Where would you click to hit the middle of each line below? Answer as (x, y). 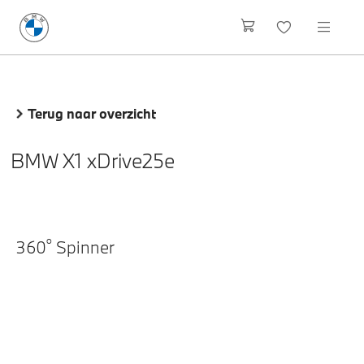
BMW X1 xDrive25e (92, 160)
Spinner (83, 247)
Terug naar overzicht (92, 113)
